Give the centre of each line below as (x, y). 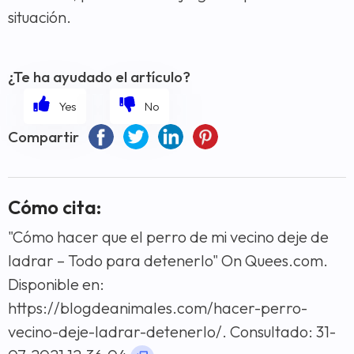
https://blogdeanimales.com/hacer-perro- (158, 307)
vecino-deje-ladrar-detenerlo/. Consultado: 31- (172, 331)
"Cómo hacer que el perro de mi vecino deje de (168, 236)
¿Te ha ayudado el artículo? (99, 76)
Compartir (43, 136)
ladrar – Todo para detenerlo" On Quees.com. (168, 260)
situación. (40, 17)
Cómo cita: (55, 207)
